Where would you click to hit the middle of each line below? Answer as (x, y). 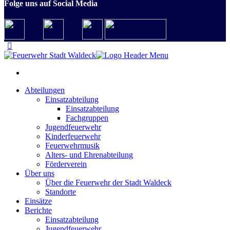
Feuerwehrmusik (72, 146)
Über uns (40, 173)
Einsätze (38, 201)
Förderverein (66, 164)
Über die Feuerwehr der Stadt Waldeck (108, 183)
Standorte (61, 192)
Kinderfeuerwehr (73, 136)
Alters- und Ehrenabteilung (89, 155)
